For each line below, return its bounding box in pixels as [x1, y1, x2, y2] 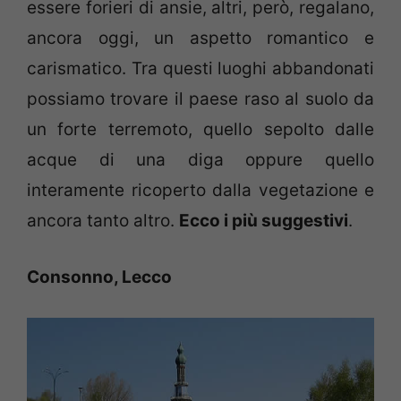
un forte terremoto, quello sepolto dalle [27, 119, 374, 141]
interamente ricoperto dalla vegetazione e [27, 180, 374, 201]
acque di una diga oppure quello [27, 149, 374, 171]
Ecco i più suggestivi [179, 210, 348, 232]
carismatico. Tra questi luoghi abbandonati [27, 58, 374, 80]
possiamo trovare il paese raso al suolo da [27, 89, 374, 110]
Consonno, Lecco [27, 266, 172, 287]
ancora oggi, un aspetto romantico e [27, 28, 374, 49]
